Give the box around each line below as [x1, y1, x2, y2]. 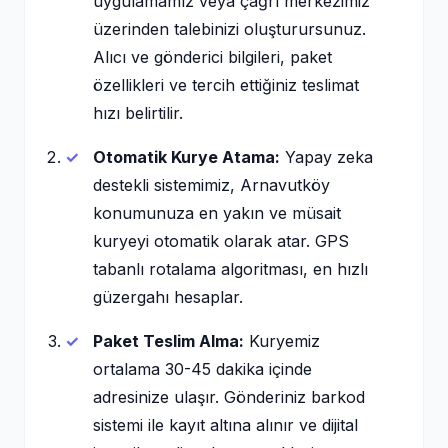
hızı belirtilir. [93, 103, 183, 123]
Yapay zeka [280, 147, 373, 167]
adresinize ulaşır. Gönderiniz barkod [93, 387, 365, 407]
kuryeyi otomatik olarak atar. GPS [93, 231, 349, 251]
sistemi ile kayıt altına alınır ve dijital [93, 415, 358, 435]
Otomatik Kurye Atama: [93, 147, 280, 167]
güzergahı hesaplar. [93, 287, 243, 307]
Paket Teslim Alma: [93, 331, 244, 351]
